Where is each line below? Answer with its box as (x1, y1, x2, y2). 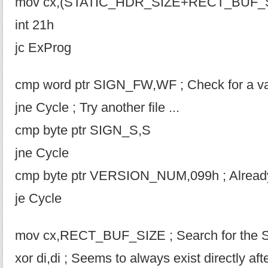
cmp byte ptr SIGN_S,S (15, 123, 151, 138)
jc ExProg (15, 41, 71, 55)
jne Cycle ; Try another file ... (15, 100, 179, 115)
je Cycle (15, 191, 62, 206)
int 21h (15, 18, 54, 32)
